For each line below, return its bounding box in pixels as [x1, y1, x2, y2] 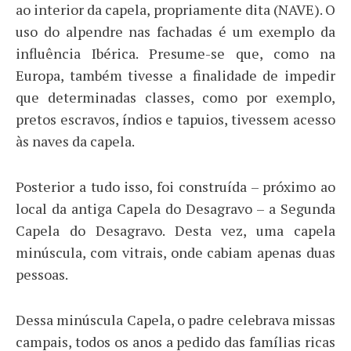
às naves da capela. [16, 131, 135, 150]
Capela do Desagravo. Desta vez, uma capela [16, 220, 335, 240]
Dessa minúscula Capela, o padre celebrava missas [16, 309, 335, 329]
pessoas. [16, 264, 68, 284]
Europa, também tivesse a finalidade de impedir [16, 65, 335, 85]
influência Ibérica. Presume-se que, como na [16, 43, 335, 63]
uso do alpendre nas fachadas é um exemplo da [16, 21, 335, 41]
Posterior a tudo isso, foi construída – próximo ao [16, 176, 335, 196]
